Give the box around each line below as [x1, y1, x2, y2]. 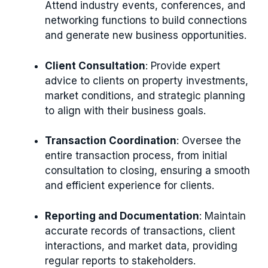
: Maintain [199, 209, 246, 222]
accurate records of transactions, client [45, 224, 235, 237]
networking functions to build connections [45, 14, 247, 27]
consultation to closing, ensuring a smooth [45, 165, 250, 177]
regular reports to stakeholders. [45, 254, 196, 267]
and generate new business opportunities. [45, 29, 246, 42]
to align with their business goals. [45, 104, 206, 117]
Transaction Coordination [45, 135, 176, 147]
